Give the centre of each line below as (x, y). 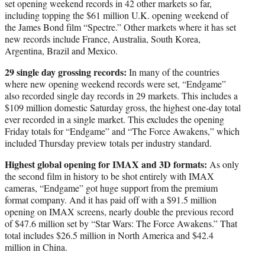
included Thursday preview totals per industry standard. (108, 143)
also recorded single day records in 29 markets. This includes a (121, 96)
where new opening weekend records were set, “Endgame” (115, 84)
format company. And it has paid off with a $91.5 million (111, 200)
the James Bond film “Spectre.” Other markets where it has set (120, 27)
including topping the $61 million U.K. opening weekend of (117, 15)
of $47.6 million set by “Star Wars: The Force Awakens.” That (121, 224)
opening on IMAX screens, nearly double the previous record (119, 212)
